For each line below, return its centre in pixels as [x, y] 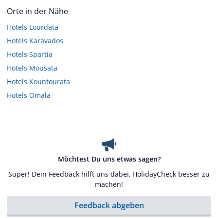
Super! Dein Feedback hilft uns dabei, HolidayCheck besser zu [109, 174]
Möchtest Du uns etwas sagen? [109, 159]
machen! [109, 184]
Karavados [46, 40]
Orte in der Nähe [37, 11]
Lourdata [44, 27]
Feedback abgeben [109, 205]
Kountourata [50, 81]
